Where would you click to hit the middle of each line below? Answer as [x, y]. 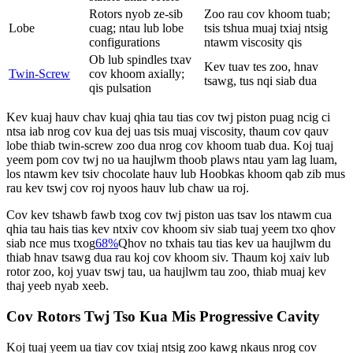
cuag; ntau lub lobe [136, 28]
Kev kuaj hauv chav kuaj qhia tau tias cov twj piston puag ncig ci [168, 117]
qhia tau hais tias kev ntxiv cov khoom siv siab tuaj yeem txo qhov [171, 229]
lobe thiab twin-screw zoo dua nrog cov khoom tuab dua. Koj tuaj [170, 146]
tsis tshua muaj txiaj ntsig [266, 28]
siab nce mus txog [51, 243]
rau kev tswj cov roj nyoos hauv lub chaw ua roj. [128, 188]
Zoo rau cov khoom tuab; [267, 14]
